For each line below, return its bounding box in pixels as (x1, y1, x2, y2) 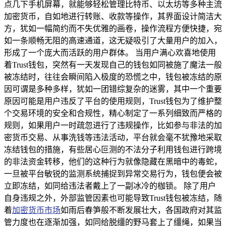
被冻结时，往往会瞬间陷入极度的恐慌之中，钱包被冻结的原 (4, 72, 222, 81)
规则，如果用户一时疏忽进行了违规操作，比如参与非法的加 (4, 121, 222, 130)
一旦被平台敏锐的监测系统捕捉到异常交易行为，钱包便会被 (4, 169, 222, 178)
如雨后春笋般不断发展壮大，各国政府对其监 (61, 205, 222, 214)
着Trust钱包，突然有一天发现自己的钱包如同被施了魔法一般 (4, 60, 222, 69)
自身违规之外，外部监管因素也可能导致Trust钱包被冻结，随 (4, 193, 222, 202)
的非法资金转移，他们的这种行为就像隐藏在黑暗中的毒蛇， (4, 157, 222, 166)
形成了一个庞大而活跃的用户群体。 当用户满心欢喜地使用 (4, 48, 216, 57)
